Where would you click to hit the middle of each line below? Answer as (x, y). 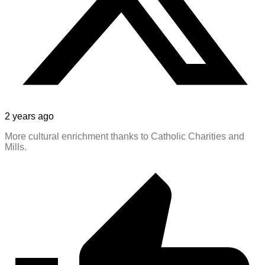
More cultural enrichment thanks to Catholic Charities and (125, 136)
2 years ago (29, 116)
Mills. (16, 147)
